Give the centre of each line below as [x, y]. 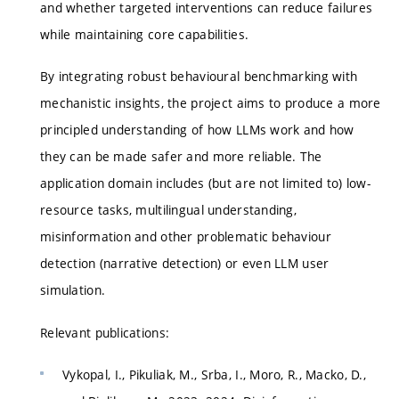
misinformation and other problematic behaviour [186, 237]
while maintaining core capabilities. [145, 34]
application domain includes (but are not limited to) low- [205, 183]
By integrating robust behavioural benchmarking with [199, 77]
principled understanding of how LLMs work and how [197, 130]
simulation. [73, 290]
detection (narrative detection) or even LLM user [185, 264]
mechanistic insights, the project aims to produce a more [211, 103]
